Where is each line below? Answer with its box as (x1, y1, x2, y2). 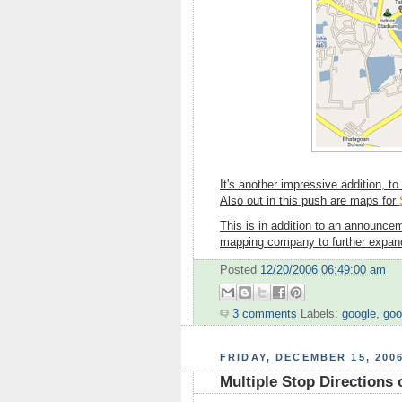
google (342, 308, 376, 321)
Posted (220, 264, 260, 277)
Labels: (301, 308, 342, 321)
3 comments (232, 308, 297, 321)
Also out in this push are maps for (220, 195, 399, 208)
